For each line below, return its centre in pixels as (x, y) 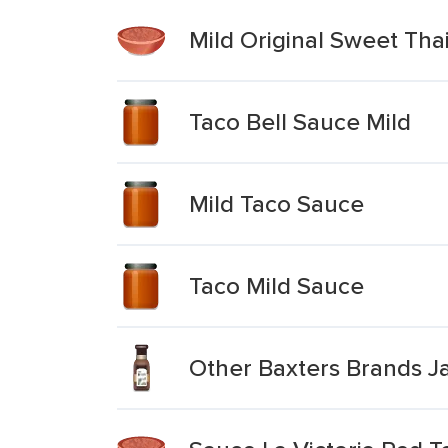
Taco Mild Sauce (276, 285)
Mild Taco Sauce (276, 203)
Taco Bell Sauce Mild (300, 121)
